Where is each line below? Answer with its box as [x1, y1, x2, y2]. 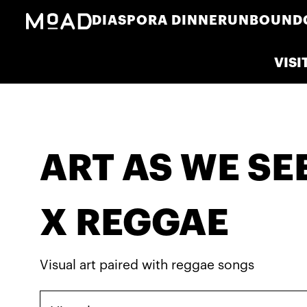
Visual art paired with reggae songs [39, 258, 254, 272]
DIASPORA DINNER [92, 13, 228, 27]
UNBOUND [228, 13, 304, 27]
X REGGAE [39, 204, 229, 241]
